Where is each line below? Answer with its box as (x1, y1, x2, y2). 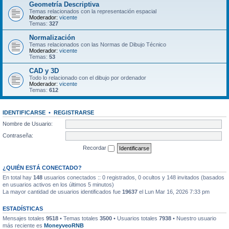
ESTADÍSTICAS (3, 205, 43, 212)
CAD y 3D (29, 67, 59, 75)
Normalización (29, 34, 75, 41)
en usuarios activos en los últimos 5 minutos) (3, 181, 114, 188)
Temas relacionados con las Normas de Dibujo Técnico (29, 41, 166, 48)
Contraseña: (3, 132, 33, 139)
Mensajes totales (3, 215, 46, 221)
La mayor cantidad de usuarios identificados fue (3, 188, 122, 195)
